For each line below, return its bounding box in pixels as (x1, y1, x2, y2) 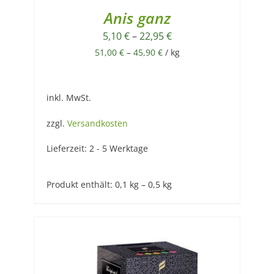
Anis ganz (103, 7, 171, 29)
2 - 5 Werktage (89, 142, 148, 154)
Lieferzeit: (46, 142, 89, 154)
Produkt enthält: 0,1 (46, 178, 130, 190)
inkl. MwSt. (46, 92, 91, 104)
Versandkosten (67, 117, 128, 129)
